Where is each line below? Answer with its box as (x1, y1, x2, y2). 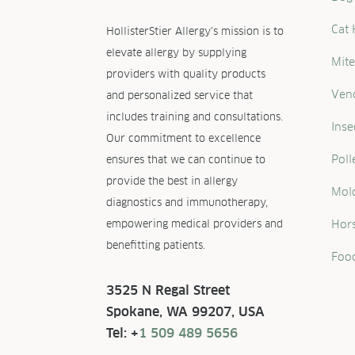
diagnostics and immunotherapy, (106, 196, 269, 210)
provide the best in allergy (106, 174, 239, 189)
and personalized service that (106, 89, 254, 103)
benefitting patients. (106, 239, 206, 253)
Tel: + (106, 324, 139, 342)
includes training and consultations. (106, 110, 284, 124)
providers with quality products (106, 67, 266, 82)
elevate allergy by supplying (106, 46, 247, 60)
